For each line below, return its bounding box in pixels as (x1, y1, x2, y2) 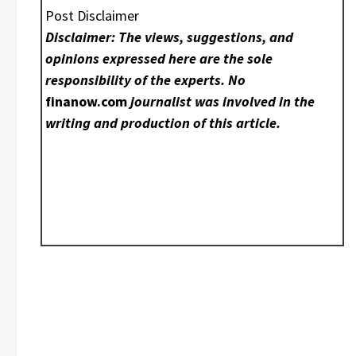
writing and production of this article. (45, 114, 281, 133)
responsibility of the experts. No (45, 71, 246, 90)
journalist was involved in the (127, 92, 315, 111)
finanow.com (45, 92, 128, 111)
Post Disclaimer (45, 6, 140, 25)
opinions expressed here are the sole (45, 49, 273, 68)
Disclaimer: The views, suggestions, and (45, 28, 294, 47)
